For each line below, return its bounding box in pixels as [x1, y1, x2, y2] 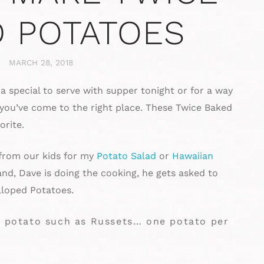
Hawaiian [172, 150, 213, 162]
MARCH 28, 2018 [8, 58, 73, 68]
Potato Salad [97, 150, 156, 162]
